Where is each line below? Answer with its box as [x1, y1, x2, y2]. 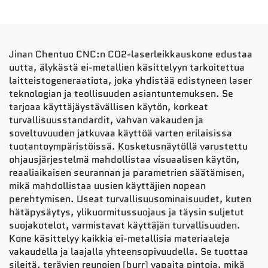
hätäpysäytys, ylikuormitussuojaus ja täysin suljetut [9, 205, 244, 219]
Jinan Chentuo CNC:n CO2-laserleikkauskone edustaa [9, 47, 252, 61]
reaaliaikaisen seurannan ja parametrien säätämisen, [9, 165, 245, 179]
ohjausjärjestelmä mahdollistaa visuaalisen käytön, [9, 152, 240, 166]
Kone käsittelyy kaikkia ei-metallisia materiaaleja [9, 231, 230, 245]
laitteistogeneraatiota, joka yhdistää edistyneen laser [9, 73, 252, 87]
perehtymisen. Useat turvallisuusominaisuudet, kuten [9, 191, 251, 206]
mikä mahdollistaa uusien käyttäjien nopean [9, 178, 206, 193]
